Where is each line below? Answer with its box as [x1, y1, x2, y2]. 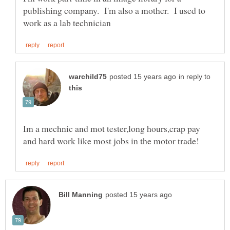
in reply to [179, 72, 210, 81]
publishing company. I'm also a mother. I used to [23, 4, 205, 16]
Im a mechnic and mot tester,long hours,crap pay [23, 122, 200, 135]
